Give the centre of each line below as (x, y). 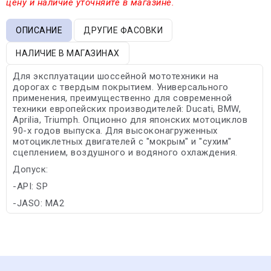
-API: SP (30, 186)
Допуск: (31, 169)
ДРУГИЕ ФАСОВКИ (123, 30)
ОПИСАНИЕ (39, 30)
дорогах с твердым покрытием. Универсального (121, 87)
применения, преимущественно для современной (122, 98)
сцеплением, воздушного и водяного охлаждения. (125, 152)
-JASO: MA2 (38, 203)
